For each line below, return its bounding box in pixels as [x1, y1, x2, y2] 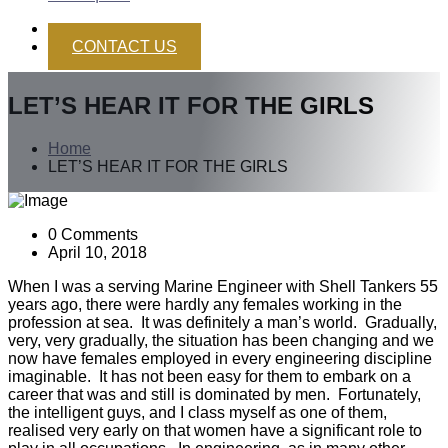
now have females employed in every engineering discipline [8, 349, 432, 367]
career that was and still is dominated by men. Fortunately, [8, 385, 421, 403]
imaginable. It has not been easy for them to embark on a [8, 367, 411, 385]
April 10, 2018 [48, 243, 147, 261]
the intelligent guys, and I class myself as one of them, [8, 403, 387, 421]
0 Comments [48, 225, 138, 243]
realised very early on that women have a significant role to [8, 421, 422, 439]
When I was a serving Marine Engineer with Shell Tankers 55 [8, 277, 438, 295]
